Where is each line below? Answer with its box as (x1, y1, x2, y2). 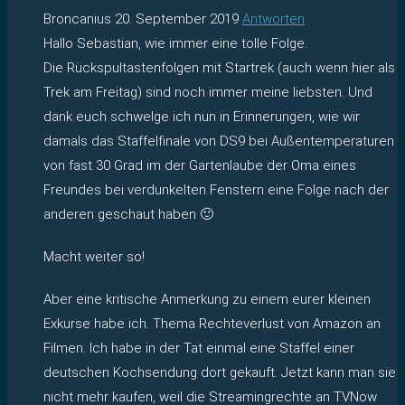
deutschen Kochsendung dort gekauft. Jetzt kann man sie (43, 363, 396, 381)
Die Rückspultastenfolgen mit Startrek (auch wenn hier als (43, 59, 395, 76)
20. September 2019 (115, 10, 239, 27)
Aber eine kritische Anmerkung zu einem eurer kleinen (43, 290, 371, 307)
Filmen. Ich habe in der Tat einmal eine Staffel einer (43, 339, 354, 356)
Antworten (242, 10, 305, 27)
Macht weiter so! (43, 248, 145, 265)
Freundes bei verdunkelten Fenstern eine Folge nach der (43, 181, 389, 198)
